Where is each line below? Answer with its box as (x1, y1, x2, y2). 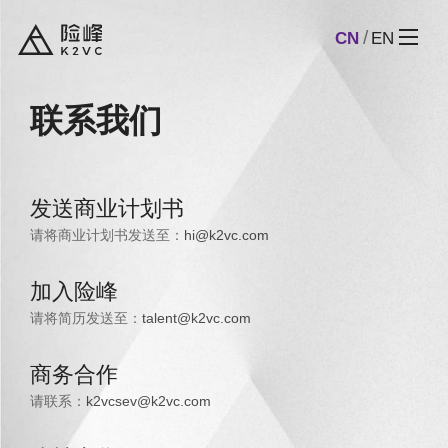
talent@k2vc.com (141, 310, 251, 327)
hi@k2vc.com (183, 227, 269, 244)
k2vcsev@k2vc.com (85, 393, 211, 410)
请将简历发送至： (29, 310, 142, 327)
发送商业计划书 (29, 197, 184, 222)
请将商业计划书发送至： (29, 227, 184, 244)
